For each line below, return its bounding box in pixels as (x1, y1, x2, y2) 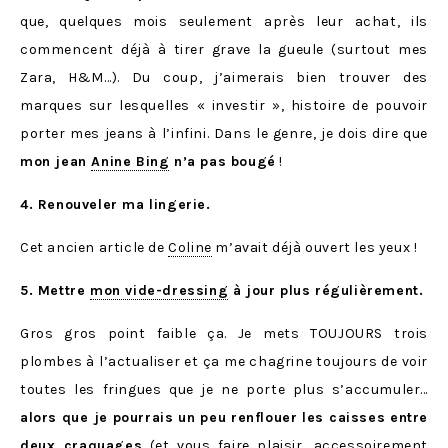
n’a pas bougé (169, 152, 276, 170)
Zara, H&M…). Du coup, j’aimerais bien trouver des (20, 68, 428, 86)
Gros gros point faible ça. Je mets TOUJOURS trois (20, 324, 428, 342)
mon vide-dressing (90, 281, 229, 299)
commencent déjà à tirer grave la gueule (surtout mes (20, 40, 428, 58)
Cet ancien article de (20, 238, 169, 256)
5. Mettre (20, 281, 90, 299)
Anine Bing (91, 152, 170, 170)
